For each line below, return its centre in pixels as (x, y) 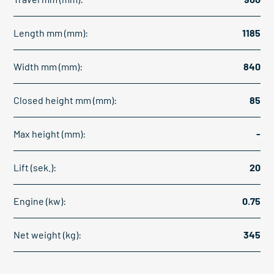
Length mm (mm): (51, 33)
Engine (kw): (40, 201)
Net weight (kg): (47, 235)
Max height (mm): (50, 134)
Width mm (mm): (48, 67)
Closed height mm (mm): (65, 100)
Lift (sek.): (35, 168)
